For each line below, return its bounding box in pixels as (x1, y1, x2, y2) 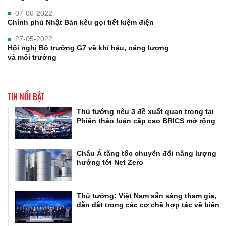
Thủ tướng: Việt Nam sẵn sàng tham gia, (77, 192, 217, 200)
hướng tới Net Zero (77, 158, 144, 167)
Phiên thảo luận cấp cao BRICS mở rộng (77, 116, 216, 125)
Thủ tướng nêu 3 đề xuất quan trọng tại (77, 107, 214, 116)
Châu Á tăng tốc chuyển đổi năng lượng (77, 149, 217, 158)
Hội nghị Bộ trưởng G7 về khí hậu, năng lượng (8, 43, 169, 52)
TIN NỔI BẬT (8, 90, 44, 103)
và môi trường (8, 52, 56, 61)
